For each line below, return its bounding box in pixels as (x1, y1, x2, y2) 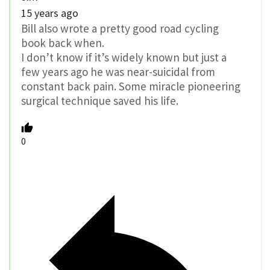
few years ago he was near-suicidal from (21, 64, 215, 79)
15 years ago (21, 5, 78, 20)
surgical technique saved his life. (21, 93, 178, 108)
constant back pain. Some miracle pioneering (21, 78, 240, 93)
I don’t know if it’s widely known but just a (21, 49, 227, 64)
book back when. (21, 35, 104, 50)
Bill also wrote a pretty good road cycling (21, 20, 219, 36)
